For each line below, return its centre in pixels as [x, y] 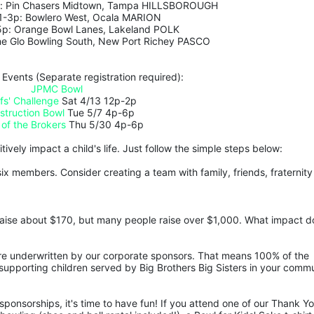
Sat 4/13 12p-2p [97, 101]
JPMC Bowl [56, 89]
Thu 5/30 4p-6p [105, 125]
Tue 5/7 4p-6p [99, 113]
